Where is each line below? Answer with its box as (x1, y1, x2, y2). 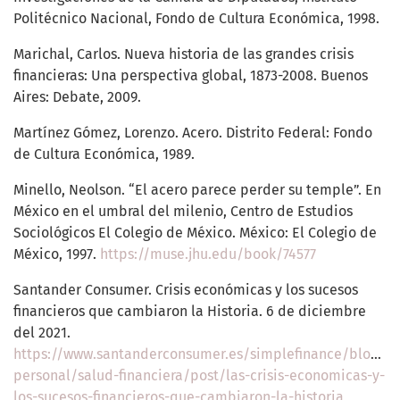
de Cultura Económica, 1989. (13, 146, 195, 163)
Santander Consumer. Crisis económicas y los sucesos (13, 281, 358, 299)
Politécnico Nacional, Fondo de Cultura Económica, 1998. (13, 10, 379, 28)
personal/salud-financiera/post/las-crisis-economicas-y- (13, 367, 385, 385)
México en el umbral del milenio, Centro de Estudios (13, 203, 353, 221)
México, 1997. (13, 246, 100, 263)
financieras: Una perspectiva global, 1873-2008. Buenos (13, 67, 368, 85)
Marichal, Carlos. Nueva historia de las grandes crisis (13, 46, 354, 63)
